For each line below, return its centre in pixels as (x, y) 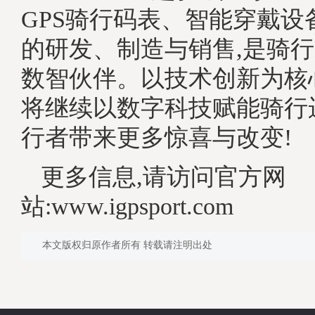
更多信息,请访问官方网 (163, 176)
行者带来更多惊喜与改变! (156, 137)
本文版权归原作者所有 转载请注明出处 (127, 245)
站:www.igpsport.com (127, 206)
